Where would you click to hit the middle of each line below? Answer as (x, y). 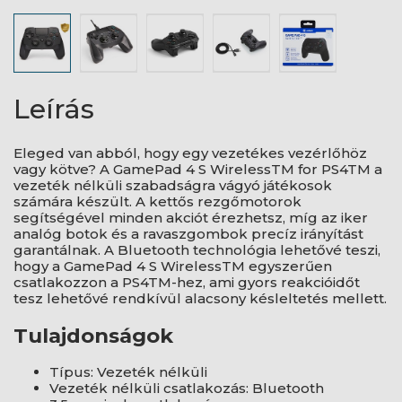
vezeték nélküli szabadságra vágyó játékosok (173, 185)
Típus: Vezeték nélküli (128, 372)
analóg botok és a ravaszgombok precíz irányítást (188, 234)
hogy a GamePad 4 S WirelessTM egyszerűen (173, 266)
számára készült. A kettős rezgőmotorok (157, 201)
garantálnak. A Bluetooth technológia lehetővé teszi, (197, 250)
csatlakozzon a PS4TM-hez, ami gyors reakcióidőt (187, 282)
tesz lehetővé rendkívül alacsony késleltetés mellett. (200, 298)
